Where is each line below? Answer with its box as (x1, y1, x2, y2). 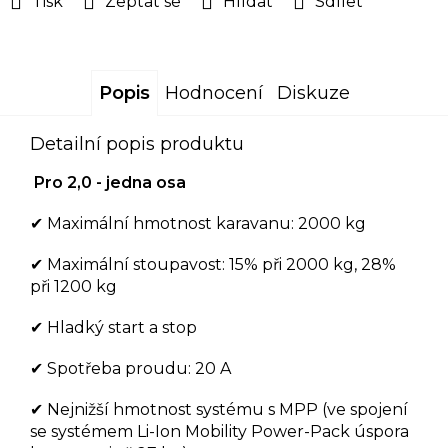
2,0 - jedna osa (63, 172, 186, 192)
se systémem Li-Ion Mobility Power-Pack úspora (30, 421, 409, 441)
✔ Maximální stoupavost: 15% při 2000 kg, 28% (30, 254, 396, 274)
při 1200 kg (30, 276, 117, 296)
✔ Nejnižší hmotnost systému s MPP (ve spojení (30, 399, 408, 419)
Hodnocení (165, 81, 263, 104)
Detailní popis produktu (30, 132, 244, 155)
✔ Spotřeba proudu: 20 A (30, 358, 231, 378)
